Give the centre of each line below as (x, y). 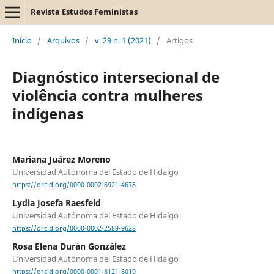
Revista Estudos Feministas (84, 12)
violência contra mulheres (107, 95)
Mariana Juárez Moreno (61, 159)
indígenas (48, 113)
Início (22, 40)
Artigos (179, 40)
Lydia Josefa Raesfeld (56, 203)
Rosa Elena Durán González (69, 246)
